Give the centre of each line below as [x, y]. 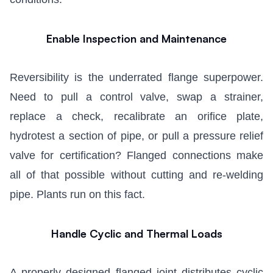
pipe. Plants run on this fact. [77, 195]
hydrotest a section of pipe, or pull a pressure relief [136, 136]
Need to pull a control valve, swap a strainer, [136, 97]
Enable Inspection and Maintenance [136, 39]
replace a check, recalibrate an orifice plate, [136, 117]
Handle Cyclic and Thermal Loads [136, 234]
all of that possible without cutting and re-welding [136, 175]
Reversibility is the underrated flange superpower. [136, 78]
